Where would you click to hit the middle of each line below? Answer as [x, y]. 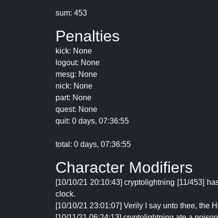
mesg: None [76, 74]
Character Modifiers [124, 167]
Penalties [88, 36]
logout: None [78, 63]
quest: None [76, 109]
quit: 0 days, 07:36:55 [92, 121]
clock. [65, 194]
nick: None [74, 86]
